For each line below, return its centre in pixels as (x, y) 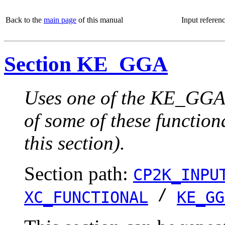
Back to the (25, 20)
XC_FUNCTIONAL (86, 197)
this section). (75, 143)
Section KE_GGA (86, 64)
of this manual (100, 20)
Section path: (79, 173)
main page (60, 20)
